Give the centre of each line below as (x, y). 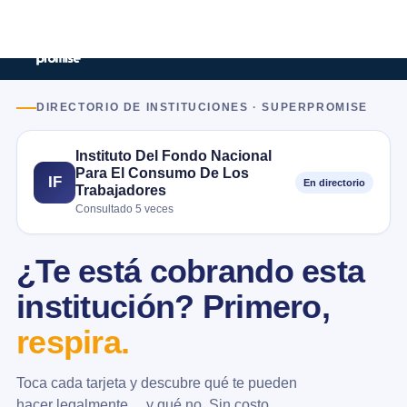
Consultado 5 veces (124, 209)
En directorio (334, 182)
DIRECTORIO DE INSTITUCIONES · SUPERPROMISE (202, 107)
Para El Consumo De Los (162, 173)
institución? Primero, (173, 307)
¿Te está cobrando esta (191, 272)
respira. (73, 342)
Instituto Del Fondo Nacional (174, 155)
